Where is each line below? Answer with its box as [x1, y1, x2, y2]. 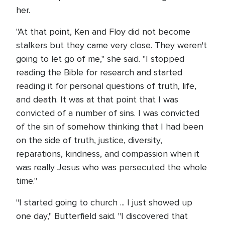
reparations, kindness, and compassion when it [16, 148, 199, 159]
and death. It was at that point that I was [16, 94, 178, 105]
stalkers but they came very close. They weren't [16, 40, 207, 51]
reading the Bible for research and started [16, 67, 182, 78]
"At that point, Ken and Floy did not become [16, 26, 190, 37]
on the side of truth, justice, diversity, [16, 135, 162, 146]
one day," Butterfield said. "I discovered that [16, 210, 188, 221]
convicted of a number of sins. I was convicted [16, 107, 199, 119]
